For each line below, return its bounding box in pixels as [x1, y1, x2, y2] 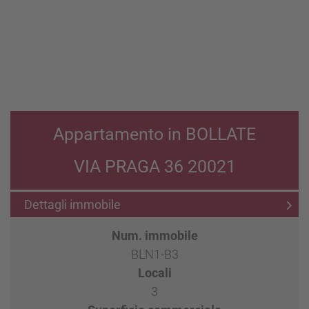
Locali [137, 266, 172, 280]
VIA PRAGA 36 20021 [73, 157, 236, 177]
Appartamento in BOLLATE [53, 124, 256, 144]
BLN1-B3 [130, 247, 179, 261]
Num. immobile [111, 228, 198, 243]
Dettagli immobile [24, 197, 121, 212]
